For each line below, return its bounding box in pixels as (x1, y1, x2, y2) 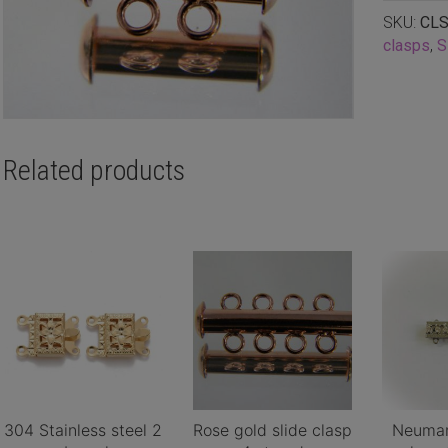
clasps (382, 36, 430, 55)
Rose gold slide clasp (192, 419, 352, 440)
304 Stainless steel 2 (4, 419, 163, 440)
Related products (2, 153, 185, 187)
